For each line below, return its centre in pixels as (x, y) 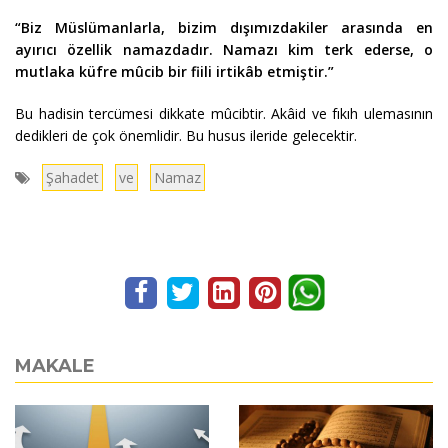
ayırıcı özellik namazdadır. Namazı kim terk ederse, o (224, 49)
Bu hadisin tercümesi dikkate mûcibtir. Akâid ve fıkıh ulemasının (224, 113)
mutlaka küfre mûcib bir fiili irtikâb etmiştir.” (174, 71)
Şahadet (72, 177)
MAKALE (55, 365)
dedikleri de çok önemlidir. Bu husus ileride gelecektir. (186, 135)
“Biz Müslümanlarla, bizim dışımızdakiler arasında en (224, 27)
